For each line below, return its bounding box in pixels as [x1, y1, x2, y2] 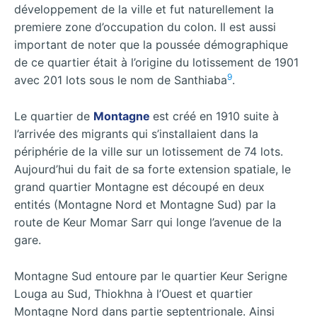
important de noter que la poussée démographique [14, 38, 288, 52]
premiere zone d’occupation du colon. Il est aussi [14, 20, 276, 35]
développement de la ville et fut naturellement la [14, 2, 274, 17]
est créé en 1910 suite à [153, 108, 279, 123]
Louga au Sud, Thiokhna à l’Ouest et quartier [14, 286, 253, 301]
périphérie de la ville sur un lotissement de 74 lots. [14, 144, 283, 158]
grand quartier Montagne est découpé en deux [14, 179, 265, 194]
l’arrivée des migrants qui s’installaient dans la [14, 126, 258, 141]
